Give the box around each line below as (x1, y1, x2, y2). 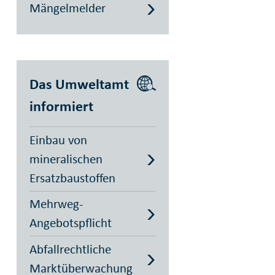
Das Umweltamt (29, 74, 129, 93)
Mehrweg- (29, 196, 83, 212)
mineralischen (29, 150, 103, 167)
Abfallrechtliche (29, 241, 111, 257)
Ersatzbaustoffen (29, 169, 115, 186)
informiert (29, 96, 93, 115)
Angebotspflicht (29, 215, 112, 231)
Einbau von (29, 131, 87, 148)
